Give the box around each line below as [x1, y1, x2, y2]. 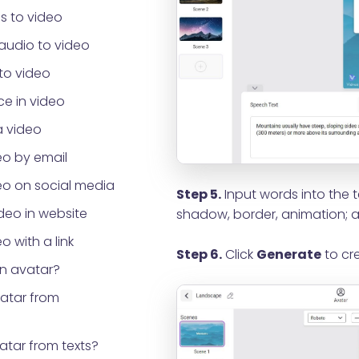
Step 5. [175, 184, 221, 204]
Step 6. [175, 244, 222, 264]
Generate [256, 244, 321, 264]
